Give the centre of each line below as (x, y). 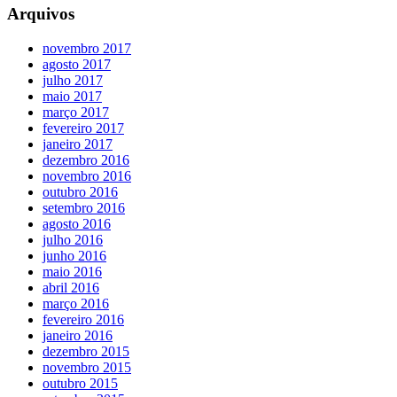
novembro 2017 (87, 48)
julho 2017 (73, 80)
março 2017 (76, 112)
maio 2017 (72, 96)
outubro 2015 (80, 383)
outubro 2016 (80, 191)
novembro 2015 (87, 367)
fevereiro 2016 (83, 319)
